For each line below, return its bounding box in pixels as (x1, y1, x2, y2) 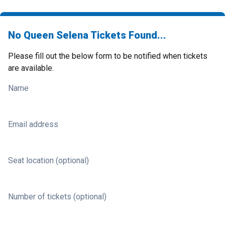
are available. (8, 63, 54, 73)
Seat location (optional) (8, 156, 89, 165)
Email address (8, 120, 58, 129)
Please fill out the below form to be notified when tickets (8, 51, 207, 61)
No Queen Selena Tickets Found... (8, 29, 166, 41)
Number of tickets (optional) (8, 192, 106, 201)
